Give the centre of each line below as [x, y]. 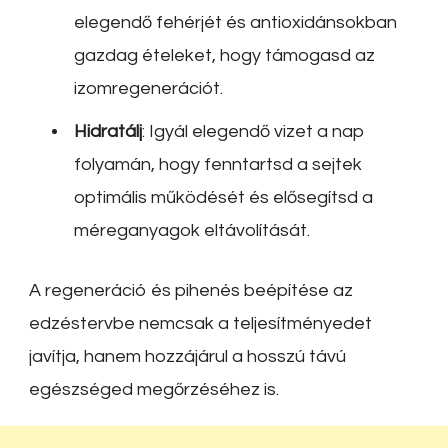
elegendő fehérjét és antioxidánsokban [235, 23]
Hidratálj [108, 132]
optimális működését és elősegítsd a [223, 198]
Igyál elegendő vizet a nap [257, 132]
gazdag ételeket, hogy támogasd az [224, 56]
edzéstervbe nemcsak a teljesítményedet [200, 324]
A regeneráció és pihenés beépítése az [191, 291]
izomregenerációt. [148, 89]
